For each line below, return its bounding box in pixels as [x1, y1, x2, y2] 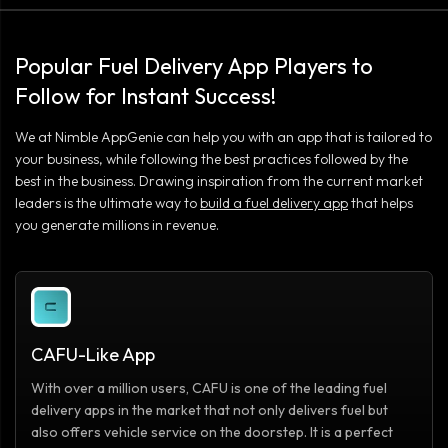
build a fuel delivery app [200, 194, 348, 213]
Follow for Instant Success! [15, 82, 276, 111]
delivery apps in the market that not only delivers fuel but [31, 401, 388, 420]
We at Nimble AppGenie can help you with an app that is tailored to [15, 128, 432, 147]
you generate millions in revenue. [15, 216, 219, 235]
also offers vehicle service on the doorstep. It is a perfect [31, 423, 393, 442]
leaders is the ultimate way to [15, 194, 197, 213]
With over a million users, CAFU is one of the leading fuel [31, 379, 387, 398]
